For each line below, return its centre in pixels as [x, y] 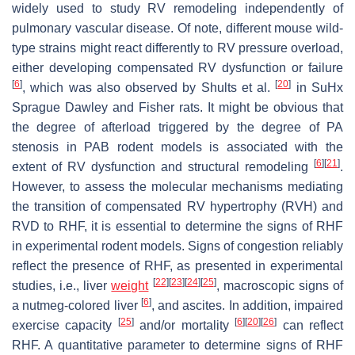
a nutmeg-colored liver [76, 305]
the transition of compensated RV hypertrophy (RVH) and [177, 206]
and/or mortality [184, 325]
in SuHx [317, 87]
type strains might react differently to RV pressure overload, [177, 48]
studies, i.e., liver [62, 285]
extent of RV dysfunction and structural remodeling [163, 166]
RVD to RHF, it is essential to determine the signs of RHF [177, 226]
